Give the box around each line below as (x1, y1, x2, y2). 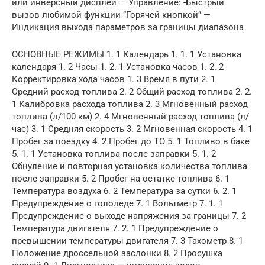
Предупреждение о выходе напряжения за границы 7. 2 (12, 211, 246, 222)
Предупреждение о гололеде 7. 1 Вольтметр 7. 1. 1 (12, 198, 223, 209)
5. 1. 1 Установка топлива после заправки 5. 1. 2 (12, 148, 216, 160)
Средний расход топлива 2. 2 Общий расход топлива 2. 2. (12, 86, 252, 98)
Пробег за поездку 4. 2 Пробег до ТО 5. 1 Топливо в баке (12, 136, 250, 147)
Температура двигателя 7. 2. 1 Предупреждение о (12, 223, 218, 234)
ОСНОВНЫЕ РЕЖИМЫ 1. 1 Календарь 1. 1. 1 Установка (12, 49, 241, 60)
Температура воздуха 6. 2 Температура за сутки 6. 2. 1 (12, 186, 237, 197)
